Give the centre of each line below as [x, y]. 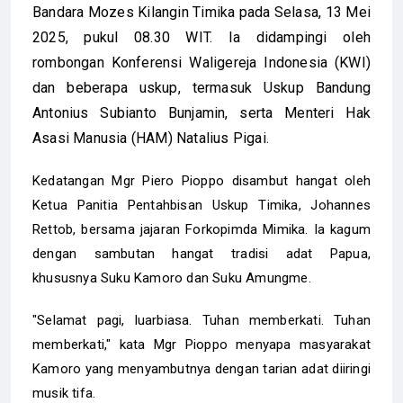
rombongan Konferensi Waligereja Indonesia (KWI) [201, 63]
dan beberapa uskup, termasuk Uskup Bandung [201, 88]
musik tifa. [64, 393]
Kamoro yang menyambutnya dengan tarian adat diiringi [201, 369]
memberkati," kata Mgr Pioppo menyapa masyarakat [201, 345]
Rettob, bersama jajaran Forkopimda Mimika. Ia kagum [201, 229]
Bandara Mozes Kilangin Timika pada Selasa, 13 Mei [201, 12]
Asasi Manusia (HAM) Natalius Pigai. [151, 138]
